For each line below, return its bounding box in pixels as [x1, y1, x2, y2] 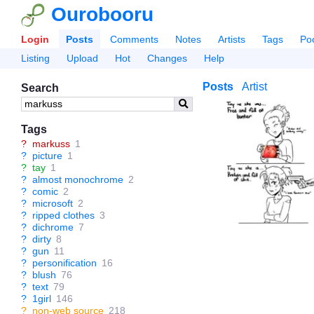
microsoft [32, 198, 73, 209]
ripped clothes [32, 210, 95, 221]
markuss [32, 138, 70, 149]
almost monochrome [32, 174, 123, 185]
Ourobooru [51, 4, 153, 25]
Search [21, 82, 59, 94]
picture [32, 150, 62, 161]
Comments [110, 34, 158, 45]
